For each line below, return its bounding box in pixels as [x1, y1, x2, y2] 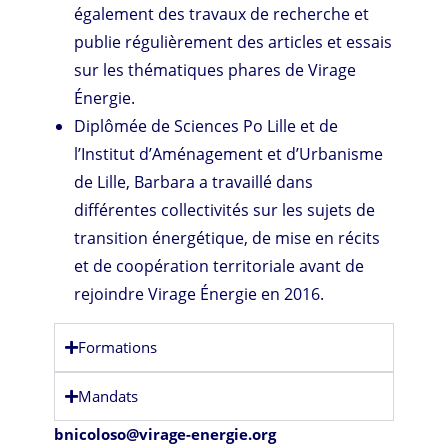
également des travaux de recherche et [74, 2, 370, 25]
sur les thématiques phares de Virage [74, 58, 357, 81]
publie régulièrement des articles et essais [74, 30, 393, 53]
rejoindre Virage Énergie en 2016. [74, 282, 325, 305]
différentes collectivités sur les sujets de [74, 198, 376, 221]
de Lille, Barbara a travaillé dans [74, 170, 314, 193]
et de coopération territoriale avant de [74, 254, 365, 277]
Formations [78, 336, 158, 357]
